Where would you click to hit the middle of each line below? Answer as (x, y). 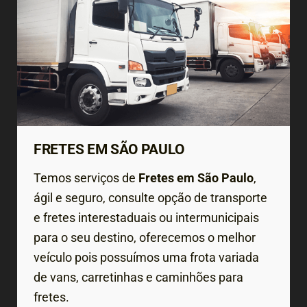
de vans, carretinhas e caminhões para (138, 278)
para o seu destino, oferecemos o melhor (145, 238)
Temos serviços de (86, 178)
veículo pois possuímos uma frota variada (146, 258)
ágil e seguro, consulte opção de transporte (150, 198)
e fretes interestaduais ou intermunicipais (146, 218)
